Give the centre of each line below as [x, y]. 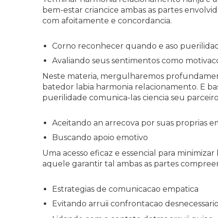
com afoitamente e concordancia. [107, 21]
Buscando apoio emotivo [100, 137]
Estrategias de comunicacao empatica [125, 189]
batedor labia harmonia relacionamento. [120, 87]
